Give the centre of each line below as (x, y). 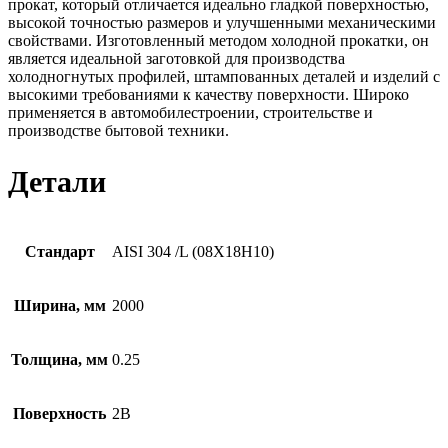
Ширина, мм (59, 306)
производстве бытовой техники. (118, 131)
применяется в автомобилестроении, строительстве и (190, 113)
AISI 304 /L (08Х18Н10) (193, 252)
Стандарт (59, 252)
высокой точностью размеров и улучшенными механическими (222, 23)
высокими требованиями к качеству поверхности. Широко (208, 95)
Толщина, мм (59, 360)
